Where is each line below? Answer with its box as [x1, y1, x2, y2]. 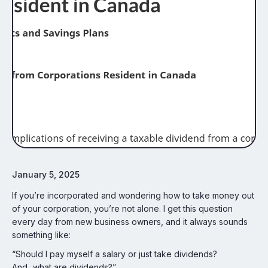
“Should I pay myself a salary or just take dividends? [12, 249, 217, 259]
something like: [12, 230, 71, 240]
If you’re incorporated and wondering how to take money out [12, 190, 254, 200]
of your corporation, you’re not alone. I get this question [12, 203, 233, 214]
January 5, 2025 [12, 169, 80, 179]
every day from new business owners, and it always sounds [12, 217, 248, 227]
